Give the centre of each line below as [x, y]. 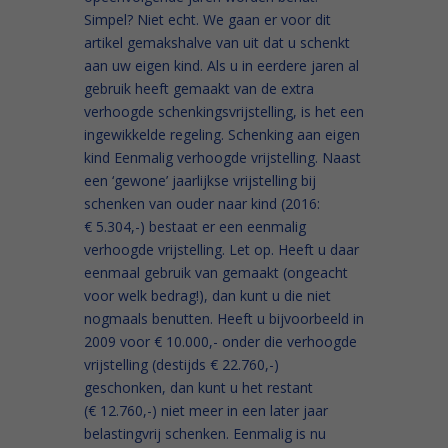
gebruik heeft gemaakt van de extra [199, 88]
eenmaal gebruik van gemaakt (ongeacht [216, 272]
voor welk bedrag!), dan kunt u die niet [207, 295]
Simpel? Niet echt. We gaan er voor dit [207, 19]
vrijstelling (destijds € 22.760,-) [181, 364]
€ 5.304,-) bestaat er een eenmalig [195, 226]
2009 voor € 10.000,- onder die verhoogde [220, 341]
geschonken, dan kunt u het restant [198, 387]
